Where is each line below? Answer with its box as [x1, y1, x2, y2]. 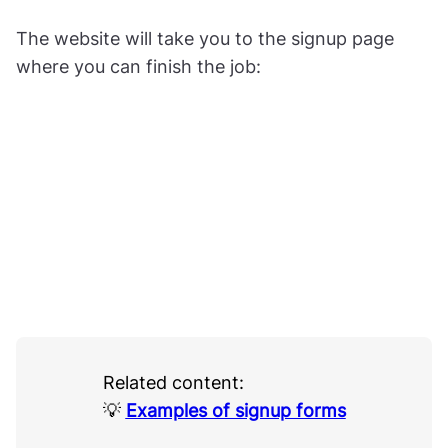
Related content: [102, 372, 244, 394]
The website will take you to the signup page [16, 27, 394, 49]
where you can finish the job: [16, 55, 261, 77]
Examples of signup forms [125, 400, 346, 422]
